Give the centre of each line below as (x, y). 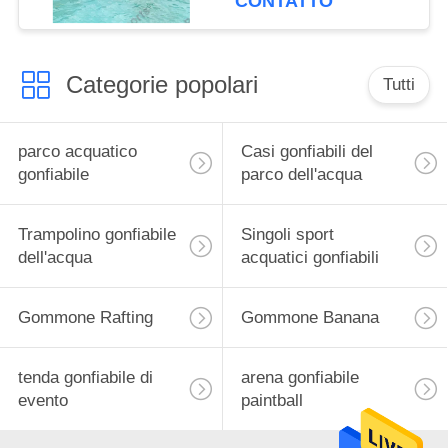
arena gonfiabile (299, 377)
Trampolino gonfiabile (96, 235)
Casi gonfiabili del (306, 152)
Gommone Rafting (85, 318)
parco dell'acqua (301, 175)
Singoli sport (287, 235)
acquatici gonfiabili (309, 258)
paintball (271, 400)
